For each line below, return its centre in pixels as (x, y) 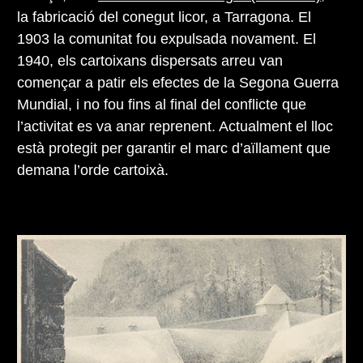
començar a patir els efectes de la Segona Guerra (178, 83)
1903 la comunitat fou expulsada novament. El (167, 39)
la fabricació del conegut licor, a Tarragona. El (164, 17)
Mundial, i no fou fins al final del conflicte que (162, 105)
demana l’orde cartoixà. (93, 171)
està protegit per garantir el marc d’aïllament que (174, 149)
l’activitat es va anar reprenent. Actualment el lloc (175, 127)
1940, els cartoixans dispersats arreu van (150, 61)
